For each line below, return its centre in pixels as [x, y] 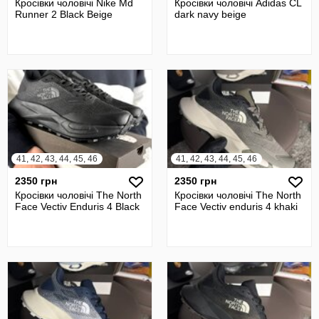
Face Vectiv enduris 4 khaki [236, 206]
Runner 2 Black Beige [64, 14]
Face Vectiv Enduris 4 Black [77, 206]
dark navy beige [210, 14]
